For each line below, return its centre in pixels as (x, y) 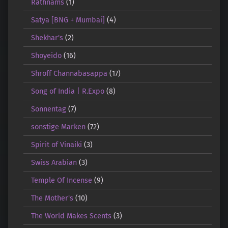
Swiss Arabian (54, 162)
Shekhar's (47, 37)
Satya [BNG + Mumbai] (68, 20)
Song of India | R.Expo (67, 91)
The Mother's (52, 198)
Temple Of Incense (61, 180)
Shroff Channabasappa (69, 73)
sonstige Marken (58, 126)
